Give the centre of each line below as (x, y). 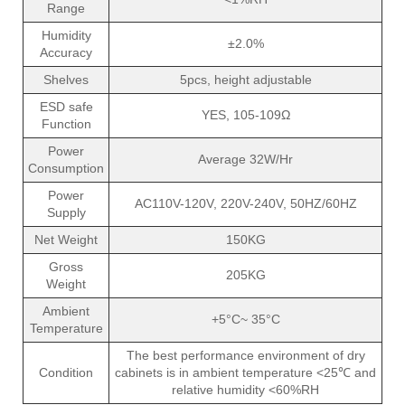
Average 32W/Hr (245, 159)
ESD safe (66, 106)
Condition (66, 372)
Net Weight (66, 239)
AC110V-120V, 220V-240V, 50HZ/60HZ (245, 203)
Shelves (66, 79)
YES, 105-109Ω (245, 114)
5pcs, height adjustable (245, 79)
